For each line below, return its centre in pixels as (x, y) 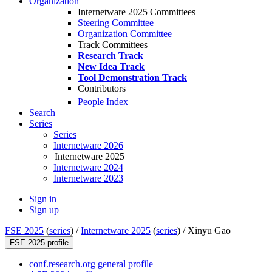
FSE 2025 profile (39, 243)
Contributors (102, 88)
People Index (103, 102)
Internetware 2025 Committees (137, 12)
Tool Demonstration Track (132, 77)
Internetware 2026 (88, 146)
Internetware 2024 (88, 168)
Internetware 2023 (88, 178)
